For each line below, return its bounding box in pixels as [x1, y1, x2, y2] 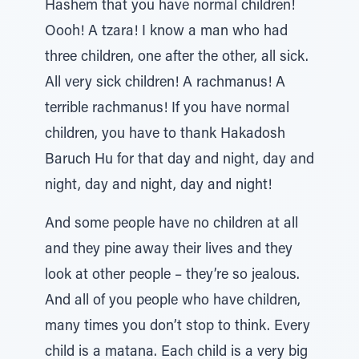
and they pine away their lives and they [45, 243, 292, 257]
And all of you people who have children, [45, 294, 301, 309]
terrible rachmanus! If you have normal [45, 102, 289, 116]
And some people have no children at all [45, 217, 298, 232]
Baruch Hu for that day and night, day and [45, 153, 314, 167]
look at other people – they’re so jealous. [45, 268, 300, 283]
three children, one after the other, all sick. [45, 50, 309, 65]
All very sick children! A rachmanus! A [45, 76, 285, 91]
